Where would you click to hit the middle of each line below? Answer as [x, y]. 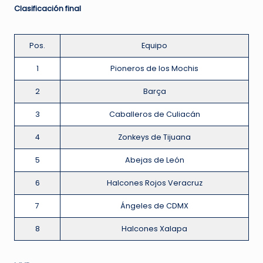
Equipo [154, 46]
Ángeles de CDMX [154, 206]
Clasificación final [48, 9]
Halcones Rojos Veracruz [154, 183]
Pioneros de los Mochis [154, 69]
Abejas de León [154, 160]
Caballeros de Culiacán [154, 114]
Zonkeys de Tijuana [154, 137]
